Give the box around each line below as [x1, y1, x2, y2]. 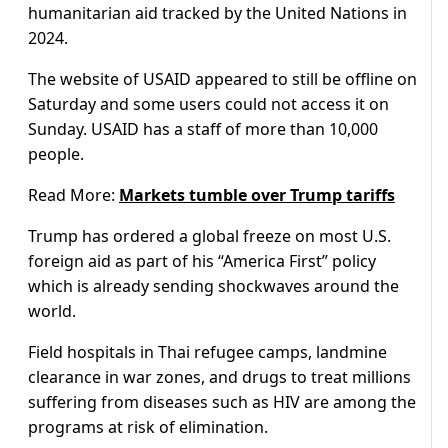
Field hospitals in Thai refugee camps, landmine [28, 341, 387, 364]
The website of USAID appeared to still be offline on [28, 68, 417, 91]
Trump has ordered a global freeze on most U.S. [28, 225, 391, 248]
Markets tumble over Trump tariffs [119, 184, 395, 207]
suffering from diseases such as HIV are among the [28, 391, 416, 414]
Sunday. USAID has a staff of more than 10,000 [28, 118, 378, 141]
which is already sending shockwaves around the [28, 275, 399, 298]
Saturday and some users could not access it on [28, 93, 389, 116]
